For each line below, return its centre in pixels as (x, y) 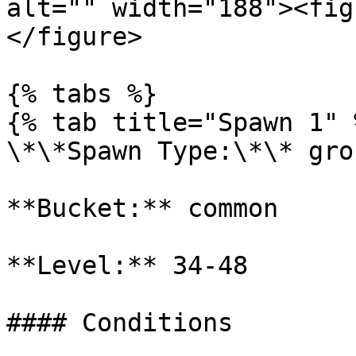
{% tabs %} (82, 94)
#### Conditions (120, 323)
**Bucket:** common (142, 208)
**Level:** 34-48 (127, 265)
